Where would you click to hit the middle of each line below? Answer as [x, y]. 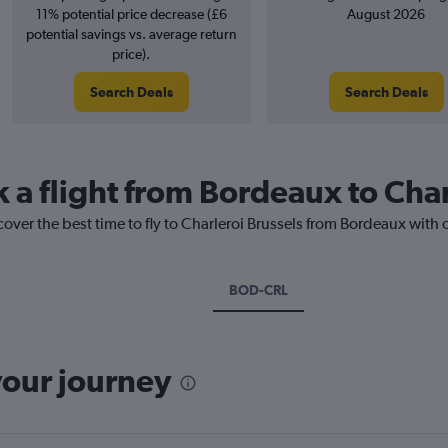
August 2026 [386, 14]
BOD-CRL [258, 290]
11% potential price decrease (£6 [131, 14]
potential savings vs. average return [131, 34]
